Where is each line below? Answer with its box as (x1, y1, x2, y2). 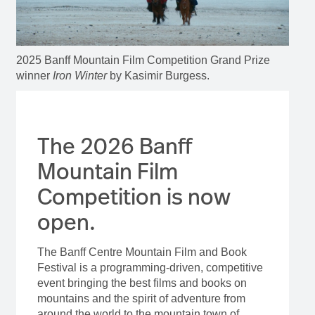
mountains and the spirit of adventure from (37, 292, 245, 305)
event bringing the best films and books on (37, 277, 247, 290)
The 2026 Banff (37, 131, 192, 161)
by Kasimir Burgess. (106, 70, 210, 82)
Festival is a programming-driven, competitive (37, 262, 263, 274)
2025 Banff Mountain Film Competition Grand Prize (15, 54, 270, 67)
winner (15, 70, 53, 82)
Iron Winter (52, 70, 107, 82)
